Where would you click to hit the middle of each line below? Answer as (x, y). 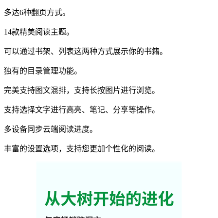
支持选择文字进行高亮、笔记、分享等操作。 (82, 109)
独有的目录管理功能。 (43, 71)
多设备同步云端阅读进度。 (51, 129)
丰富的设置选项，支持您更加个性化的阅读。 (82, 148)
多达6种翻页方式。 (37, 12)
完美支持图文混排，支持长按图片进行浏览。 (82, 90)
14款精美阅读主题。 (39, 32)
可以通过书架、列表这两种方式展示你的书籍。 (86, 51)
